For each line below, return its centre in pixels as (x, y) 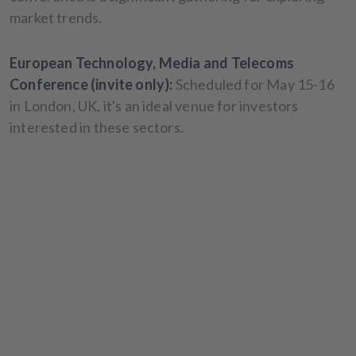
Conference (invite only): (91, 84)
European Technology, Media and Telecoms (152, 62)
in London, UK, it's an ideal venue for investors (154, 105)
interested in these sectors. (97, 127)
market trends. (56, 17)
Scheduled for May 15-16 (255, 84)
